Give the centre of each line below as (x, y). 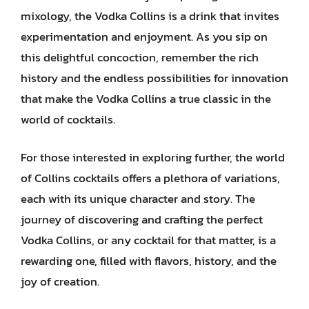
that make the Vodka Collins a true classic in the (146, 98)
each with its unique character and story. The (138, 199)
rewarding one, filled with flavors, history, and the (149, 261)
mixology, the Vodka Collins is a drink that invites (150, 16)
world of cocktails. (68, 119)
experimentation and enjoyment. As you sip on (144, 36)
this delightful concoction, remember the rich (140, 57)
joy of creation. (60, 281)
